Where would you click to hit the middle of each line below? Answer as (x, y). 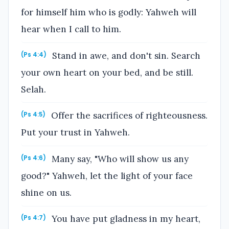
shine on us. (46, 192)
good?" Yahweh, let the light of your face (107, 176)
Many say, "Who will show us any (119, 159)
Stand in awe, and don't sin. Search (125, 55)
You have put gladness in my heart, (125, 219)
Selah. (33, 89)
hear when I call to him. (71, 29)
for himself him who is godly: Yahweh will (109, 12)
